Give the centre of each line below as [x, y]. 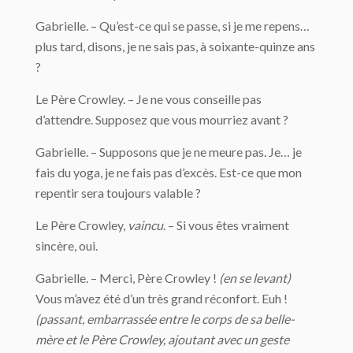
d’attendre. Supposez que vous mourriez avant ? [162, 119]
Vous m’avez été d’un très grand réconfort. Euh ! [162, 298]
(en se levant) [255, 278]
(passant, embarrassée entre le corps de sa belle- [165, 319]
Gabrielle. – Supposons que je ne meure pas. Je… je [169, 152]
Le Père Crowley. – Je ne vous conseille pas [149, 99]
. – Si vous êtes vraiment [226, 225]
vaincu [145, 225]
